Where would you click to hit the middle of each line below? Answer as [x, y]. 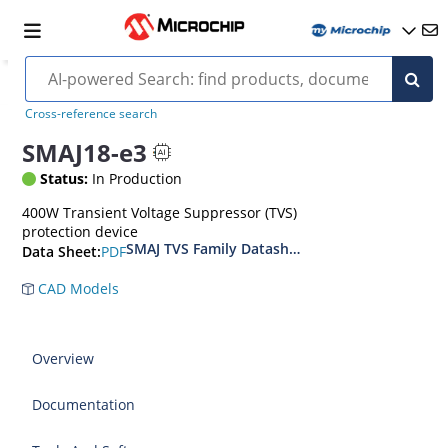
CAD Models [77, 288]
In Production [135, 178]
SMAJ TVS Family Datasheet [219, 248]
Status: [64, 178]
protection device [80, 231]
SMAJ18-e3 [85, 152]
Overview [63, 358]
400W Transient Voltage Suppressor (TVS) [160, 212]
